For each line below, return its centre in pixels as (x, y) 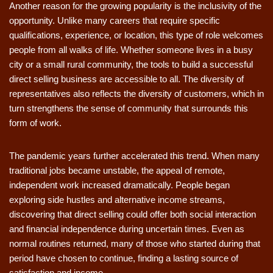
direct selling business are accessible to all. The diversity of (126, 79)
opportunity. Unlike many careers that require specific (115, 20)
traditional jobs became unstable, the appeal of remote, (117, 170)
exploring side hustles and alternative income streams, (117, 200)
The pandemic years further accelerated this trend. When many (134, 156)
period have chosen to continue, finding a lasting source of (124, 258)
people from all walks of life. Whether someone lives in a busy (131, 50)
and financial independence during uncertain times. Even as (127, 229)
